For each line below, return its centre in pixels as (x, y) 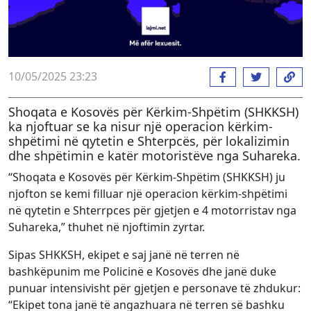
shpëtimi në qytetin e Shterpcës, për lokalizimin (149, 141)
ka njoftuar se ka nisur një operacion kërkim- (141, 126)
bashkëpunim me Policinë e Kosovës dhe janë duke (142, 271)
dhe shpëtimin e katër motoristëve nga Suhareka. (154, 155)
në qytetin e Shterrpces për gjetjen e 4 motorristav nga (152, 210)
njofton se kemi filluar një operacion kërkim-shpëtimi (148, 193)
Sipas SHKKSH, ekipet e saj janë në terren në (124, 254)
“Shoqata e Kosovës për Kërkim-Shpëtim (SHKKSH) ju (147, 177)
